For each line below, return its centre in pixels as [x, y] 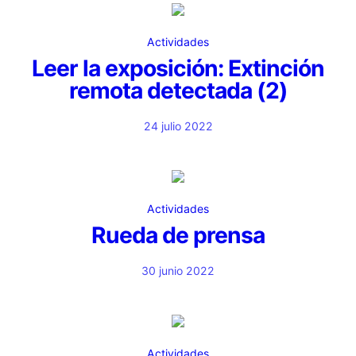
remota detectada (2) [178, 91]
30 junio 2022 [178, 271]
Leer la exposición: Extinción [178, 68]
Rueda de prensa [178, 235]
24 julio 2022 [178, 126]
